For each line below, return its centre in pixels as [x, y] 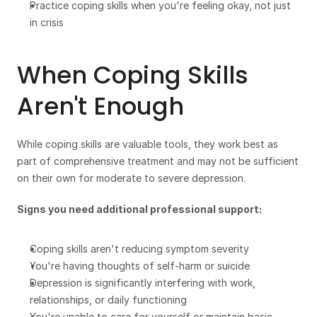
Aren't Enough [100, 106]
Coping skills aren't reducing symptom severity [139, 249]
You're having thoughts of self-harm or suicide [140, 266]
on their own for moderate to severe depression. [131, 178]
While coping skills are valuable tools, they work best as [148, 144]
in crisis [47, 22]
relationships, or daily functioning [108, 300]
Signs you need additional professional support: [139, 209]
